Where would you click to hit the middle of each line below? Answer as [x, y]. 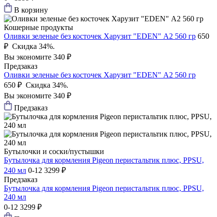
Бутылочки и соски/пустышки [54, 152]
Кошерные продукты [39, 28]
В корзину [31, 10]
